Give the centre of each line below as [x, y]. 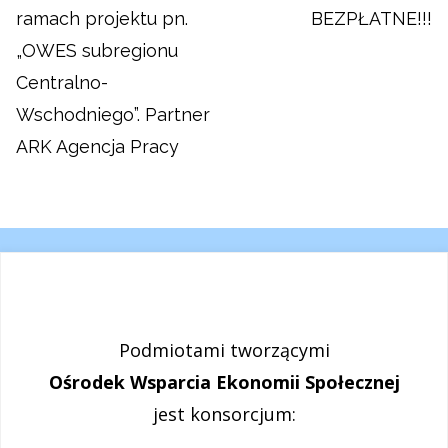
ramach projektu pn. [102, 18]
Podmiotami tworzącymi [224, 349]
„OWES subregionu [97, 50]
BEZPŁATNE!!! [371, 18]
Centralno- [62, 82]
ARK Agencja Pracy [98, 146]
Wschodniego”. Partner [113, 114]
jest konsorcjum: [224, 413]
